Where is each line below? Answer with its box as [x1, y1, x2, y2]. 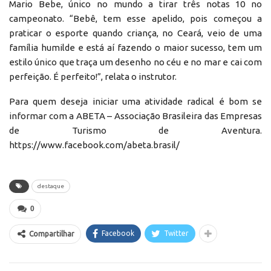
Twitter [164, 229, 189, 237]
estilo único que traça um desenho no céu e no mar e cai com [9, 56, 262, 67]
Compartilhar [29, 229, 74, 238]
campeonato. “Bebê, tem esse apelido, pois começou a [9, 13, 262, 24]
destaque [38, 182, 64, 189]
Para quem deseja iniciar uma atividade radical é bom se [9, 96, 262, 106]
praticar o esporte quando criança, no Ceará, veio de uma [9, 27, 262, 38]
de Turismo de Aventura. [9, 125, 262, 135]
